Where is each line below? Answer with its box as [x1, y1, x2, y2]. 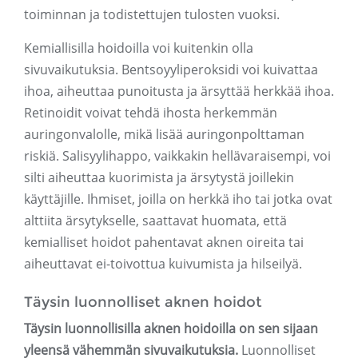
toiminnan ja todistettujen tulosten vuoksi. [24, 6, 280, 24]
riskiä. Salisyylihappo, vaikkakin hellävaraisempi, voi [24, 147, 331, 165]
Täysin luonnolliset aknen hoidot [24, 293, 262, 312]
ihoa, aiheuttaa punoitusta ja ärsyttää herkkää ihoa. [24, 82, 334, 101]
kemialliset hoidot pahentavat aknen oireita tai [24, 233, 304, 252]
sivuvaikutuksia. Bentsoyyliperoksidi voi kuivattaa [24, 61, 318, 79]
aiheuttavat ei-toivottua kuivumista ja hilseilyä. [24, 255, 302, 273]
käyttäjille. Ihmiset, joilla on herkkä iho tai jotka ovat [24, 190, 332, 209]
